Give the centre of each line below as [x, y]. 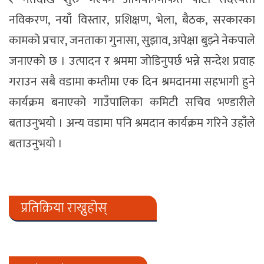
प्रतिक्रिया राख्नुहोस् [64, 208]
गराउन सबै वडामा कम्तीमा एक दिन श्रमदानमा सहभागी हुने [132, 82]
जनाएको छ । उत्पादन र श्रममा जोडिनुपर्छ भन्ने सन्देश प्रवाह [132, 61]
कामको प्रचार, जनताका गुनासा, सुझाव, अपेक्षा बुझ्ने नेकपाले [132, 40]
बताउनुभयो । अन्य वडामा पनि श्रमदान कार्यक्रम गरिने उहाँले [132, 123]
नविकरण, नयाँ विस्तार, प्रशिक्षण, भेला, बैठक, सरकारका [132, 20]
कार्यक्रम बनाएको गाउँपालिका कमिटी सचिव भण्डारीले [132, 102]
